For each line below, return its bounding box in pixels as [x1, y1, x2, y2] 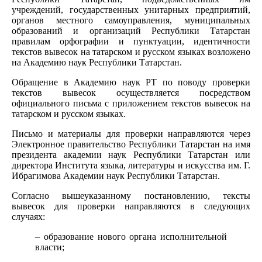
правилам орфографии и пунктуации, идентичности [12, 36, 250, 46]
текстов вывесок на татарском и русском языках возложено [12, 46, 250, 57]
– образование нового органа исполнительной [35, 231, 227, 242]
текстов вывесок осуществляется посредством [12, 87, 250, 98]
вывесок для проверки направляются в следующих [12, 201, 250, 211]
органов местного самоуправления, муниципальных [12, 15, 250, 25]
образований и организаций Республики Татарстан [12, 25, 250, 36]
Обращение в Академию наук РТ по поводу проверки [12, 77, 250, 87]
